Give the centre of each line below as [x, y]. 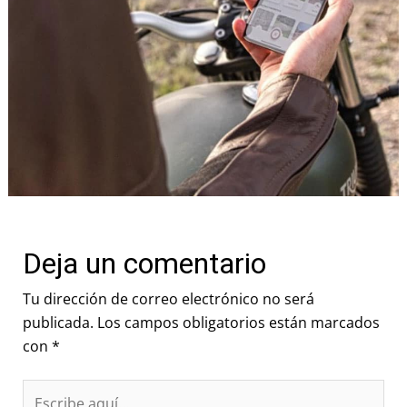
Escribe [46, 390]
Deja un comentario [144, 263]
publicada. [58, 322]
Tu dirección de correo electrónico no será [168, 298]
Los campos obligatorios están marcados [238, 322]
